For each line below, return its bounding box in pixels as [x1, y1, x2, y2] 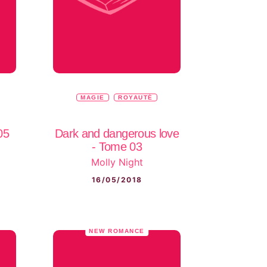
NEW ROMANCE [89, 227, 145, 234]
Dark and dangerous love [54, 127, 179, 141]
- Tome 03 [91, 140, 142, 154]
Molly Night [91, 156, 143, 169]
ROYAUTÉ [118, 94, 153, 101]
